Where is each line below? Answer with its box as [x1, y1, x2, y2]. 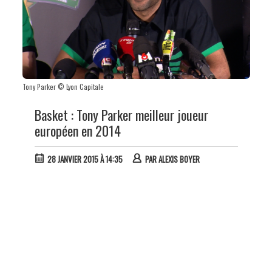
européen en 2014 [34, 120, 121, 140]
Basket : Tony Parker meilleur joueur [34, 104, 208, 124]
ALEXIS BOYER [158, 152, 200, 165]
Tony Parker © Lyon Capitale [22, 81, 104, 92]
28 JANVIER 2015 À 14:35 [47, 152, 123, 165]
